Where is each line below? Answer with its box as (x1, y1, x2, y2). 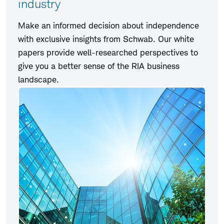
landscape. (18, 74, 59, 85)
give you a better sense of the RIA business (18, 61, 179, 71)
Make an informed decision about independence (18, 20, 199, 31)
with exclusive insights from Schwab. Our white (18, 34, 194, 44)
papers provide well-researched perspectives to (18, 47, 198, 58)
